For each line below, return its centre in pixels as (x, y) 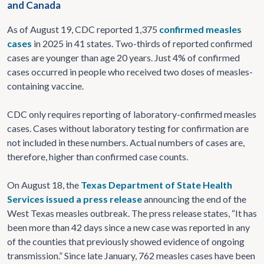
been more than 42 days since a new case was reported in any (128, 227)
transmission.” (35, 255)
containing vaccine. (45, 86)
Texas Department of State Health (156, 185)
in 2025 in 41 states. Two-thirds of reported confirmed (142, 43)
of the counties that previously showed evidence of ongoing (126, 241)
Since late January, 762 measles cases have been (160, 255)
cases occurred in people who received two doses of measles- (130, 72)
